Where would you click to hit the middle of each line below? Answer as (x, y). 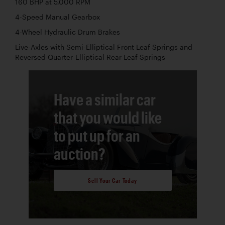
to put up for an (97, 135)
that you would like (107, 117)
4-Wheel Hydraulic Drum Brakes (68, 32)
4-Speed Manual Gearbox (58, 17)
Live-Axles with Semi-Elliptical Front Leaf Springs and (104, 47)
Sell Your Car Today (113, 181)
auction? (79, 153)
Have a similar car (104, 99)
